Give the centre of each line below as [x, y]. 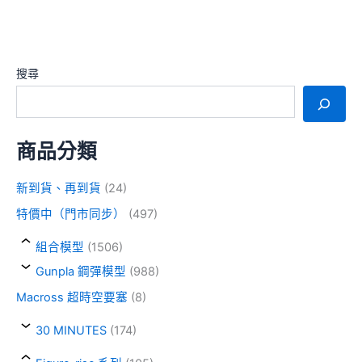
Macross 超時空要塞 [72, 298]
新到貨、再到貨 [59, 189]
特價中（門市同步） [71, 215]
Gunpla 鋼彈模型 [81, 272]
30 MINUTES [71, 331]
